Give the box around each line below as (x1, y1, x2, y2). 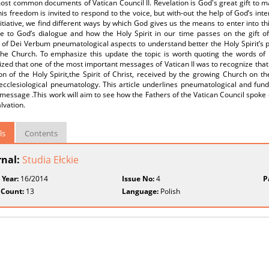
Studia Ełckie (22, 153, 79, 166)
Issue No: (122, 174, 155, 184)
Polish (159, 186, 181, 196)
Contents (25, 128, 58, 139)
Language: (122, 186, 159, 196)
